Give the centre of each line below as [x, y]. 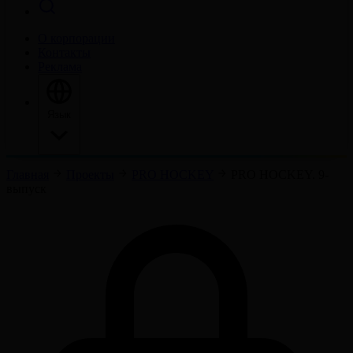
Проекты [90, 175]
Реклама [60, 67]
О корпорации [76, 38]
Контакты [64, 52]
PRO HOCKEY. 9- [280, 175]
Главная [28, 175]
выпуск [26, 189]
